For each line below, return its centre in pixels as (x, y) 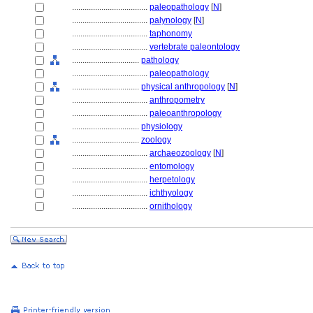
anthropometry (177, 100)
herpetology (172, 180)
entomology (172, 166)
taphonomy (171, 34)
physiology (162, 126)
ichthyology (171, 193)
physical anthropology (183, 87)
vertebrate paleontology (195, 47)
